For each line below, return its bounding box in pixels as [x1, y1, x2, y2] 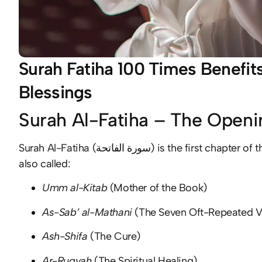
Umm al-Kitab [42, 181, 108, 195]
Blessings [19, 81, 92, 103]
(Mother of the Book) [107, 181, 207, 195]
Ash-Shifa [42, 230, 88, 243]
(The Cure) [87, 230, 141, 243]
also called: [19, 157, 70, 170]
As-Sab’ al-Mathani [42, 205, 132, 219]
